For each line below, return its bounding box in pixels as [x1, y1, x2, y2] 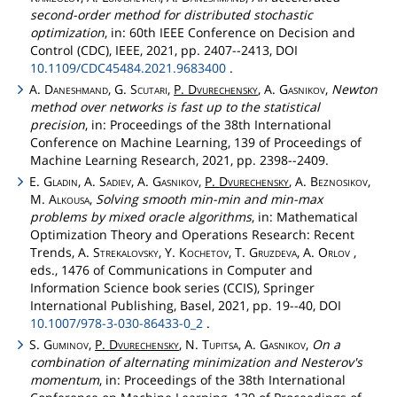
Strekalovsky [93, 243, 159, 261]
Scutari [130, 80, 168, 97]
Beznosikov [310, 172, 369, 190]
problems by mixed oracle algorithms [30, 207, 252, 225]
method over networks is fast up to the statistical [30, 97, 320, 115]
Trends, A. [30, 243, 93, 261]
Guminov [43, 336, 90, 354]
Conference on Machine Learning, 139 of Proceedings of [30, 133, 362, 151]
